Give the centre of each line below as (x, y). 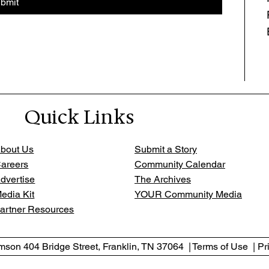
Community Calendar (180, 164)
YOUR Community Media (188, 194)
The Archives (163, 179)
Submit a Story (166, 149)
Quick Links (80, 116)
